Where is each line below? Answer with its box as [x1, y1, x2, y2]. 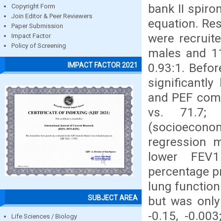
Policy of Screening [11, 42, 66, 50]
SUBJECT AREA [88, 193, 138, 202]
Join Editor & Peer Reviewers [11, 12, 92, 20]
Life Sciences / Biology [11, 212, 77, 220]
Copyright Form [11, 2, 55, 10]
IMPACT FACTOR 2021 [68, 61, 138, 69]
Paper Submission [11, 22, 63, 30]
